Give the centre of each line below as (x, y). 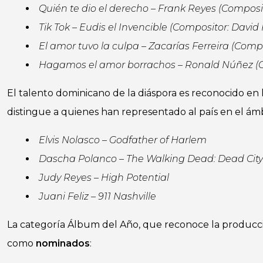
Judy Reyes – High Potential (104, 178)
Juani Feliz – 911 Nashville (97, 196)
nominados (63, 243)
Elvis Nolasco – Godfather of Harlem (123, 140)
